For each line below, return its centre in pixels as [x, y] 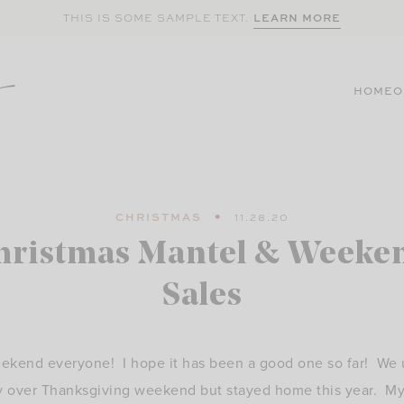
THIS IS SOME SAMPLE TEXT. [156, 18]
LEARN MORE [297, 17]
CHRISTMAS [158, 217]
